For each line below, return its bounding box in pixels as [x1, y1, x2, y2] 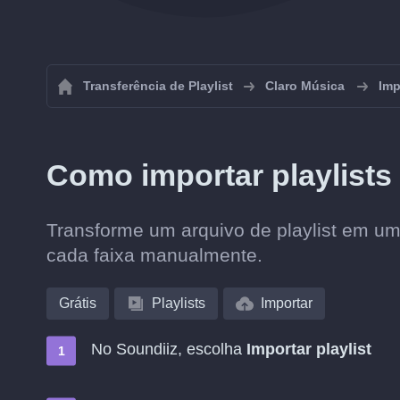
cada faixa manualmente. [46, 245, 262, 265]
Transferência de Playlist [83, 79, 233, 93]
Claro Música [265, 79, 345, 93]
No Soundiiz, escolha [91, 340, 246, 358]
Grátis [59, 296, 96, 311]
